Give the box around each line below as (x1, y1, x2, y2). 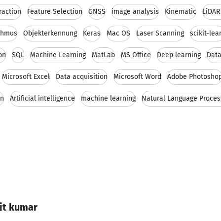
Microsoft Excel (2, 73, 50, 81)
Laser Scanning (136, 29, 184, 37)
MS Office (121, 51, 151, 59)
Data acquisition (56, 73, 108, 81)
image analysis (111, 7, 159, 16)
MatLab (92, 51, 115, 59)
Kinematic (165, 7, 196, 16)
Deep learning (157, 51, 201, 59)
